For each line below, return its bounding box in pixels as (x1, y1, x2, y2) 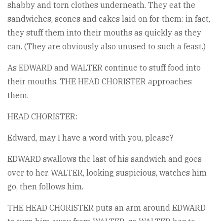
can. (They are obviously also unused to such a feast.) (7, 41, 206, 51)
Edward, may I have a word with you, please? (7, 133, 174, 143)
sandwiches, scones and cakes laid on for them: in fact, (7, 14, 210, 24)
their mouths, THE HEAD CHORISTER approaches (7, 76, 192, 86)
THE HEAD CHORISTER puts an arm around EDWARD (7, 203, 206, 213)
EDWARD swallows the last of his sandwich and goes (7, 154, 202, 164)
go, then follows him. (7, 182, 83, 191)
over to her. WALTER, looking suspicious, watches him (7, 168, 207, 178)
